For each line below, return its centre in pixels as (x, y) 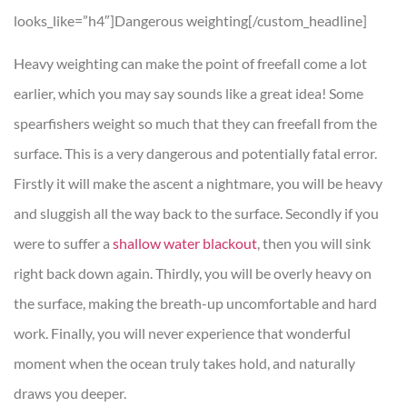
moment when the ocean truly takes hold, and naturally (184, 363)
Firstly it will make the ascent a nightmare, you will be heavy (198, 184)
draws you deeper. (70, 393)
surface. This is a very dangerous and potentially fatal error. (195, 154)
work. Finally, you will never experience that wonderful (182, 333)
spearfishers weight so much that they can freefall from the (195, 124)
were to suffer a (63, 243)
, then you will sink (314, 243)
